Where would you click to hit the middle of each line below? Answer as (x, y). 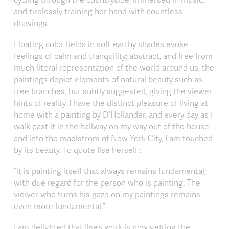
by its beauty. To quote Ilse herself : (77, 150)
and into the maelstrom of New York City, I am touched (113, 138)
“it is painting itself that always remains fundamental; (110, 171)
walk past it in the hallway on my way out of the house (111, 127)
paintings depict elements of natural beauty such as (108, 79)
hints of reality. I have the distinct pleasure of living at (111, 103)
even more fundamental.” (60, 206)
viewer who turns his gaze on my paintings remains (107, 194)
